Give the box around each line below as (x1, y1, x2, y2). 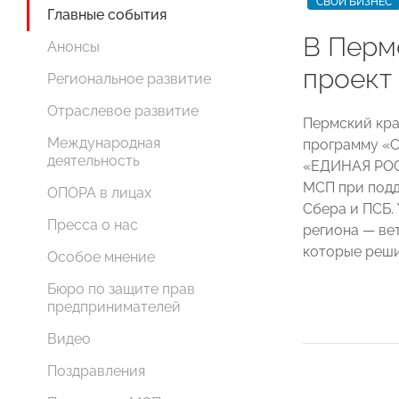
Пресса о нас (47, 216, 138, 234)
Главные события (47, 6, 167, 24)
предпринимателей (47, 298, 181, 316)
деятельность (47, 152, 140, 170)
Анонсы (47, 38, 100, 56)
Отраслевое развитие (47, 102, 199, 120)
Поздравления (47, 362, 145, 380)
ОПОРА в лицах (47, 184, 151, 202)
